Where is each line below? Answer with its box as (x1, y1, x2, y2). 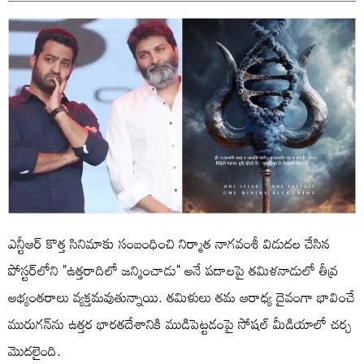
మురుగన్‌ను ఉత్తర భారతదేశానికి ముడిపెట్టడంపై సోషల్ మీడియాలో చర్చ (8, 310, 352, 337)
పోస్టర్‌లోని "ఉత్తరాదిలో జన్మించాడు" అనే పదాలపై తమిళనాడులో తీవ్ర (8, 256, 339, 284)
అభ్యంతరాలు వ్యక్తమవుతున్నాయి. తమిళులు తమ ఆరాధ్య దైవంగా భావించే (8, 283, 355, 310)
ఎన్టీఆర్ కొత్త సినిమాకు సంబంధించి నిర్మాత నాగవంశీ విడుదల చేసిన (8, 229, 330, 257)
